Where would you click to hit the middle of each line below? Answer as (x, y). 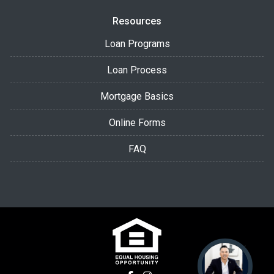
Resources (137, 21)
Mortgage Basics (137, 96)
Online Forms (137, 122)
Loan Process (137, 70)
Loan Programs (137, 43)
